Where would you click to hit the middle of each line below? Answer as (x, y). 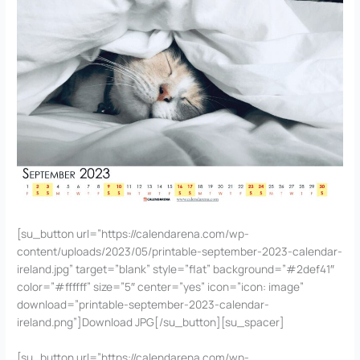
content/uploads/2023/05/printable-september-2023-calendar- (180, 251)
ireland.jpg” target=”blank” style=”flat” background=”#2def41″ (176, 268)
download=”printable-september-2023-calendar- (143, 304)
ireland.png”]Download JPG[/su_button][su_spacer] (151, 321)
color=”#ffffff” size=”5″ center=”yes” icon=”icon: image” (161, 286)
